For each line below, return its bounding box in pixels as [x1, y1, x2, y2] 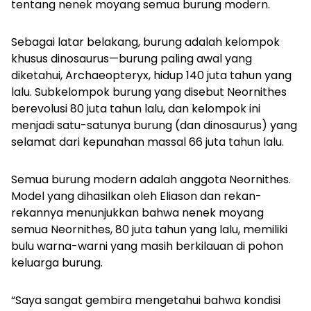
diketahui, [11, 67, 65, 84]
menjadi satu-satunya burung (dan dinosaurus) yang [11, 117, 297, 134]
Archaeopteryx [65, 67, 149, 84]
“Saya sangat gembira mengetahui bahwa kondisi [11, 292, 280, 309]
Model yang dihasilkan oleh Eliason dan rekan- [11, 188, 262, 205]
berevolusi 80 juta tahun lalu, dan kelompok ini [11, 101, 260, 117]
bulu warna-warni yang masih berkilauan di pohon [11, 238, 283, 255]
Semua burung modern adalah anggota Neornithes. [11, 171, 291, 188]
